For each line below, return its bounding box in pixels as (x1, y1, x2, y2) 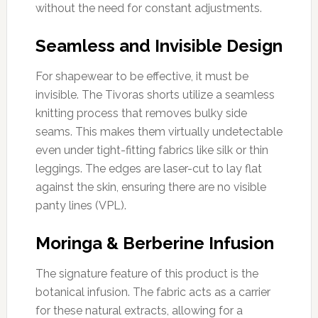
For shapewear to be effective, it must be (35, 69, 248, 83)
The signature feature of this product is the (35, 266, 258, 280)
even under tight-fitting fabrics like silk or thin (35, 143, 268, 157)
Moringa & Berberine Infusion (35, 232, 274, 253)
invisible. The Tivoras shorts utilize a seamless (35, 87, 275, 102)
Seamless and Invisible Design (35, 35, 283, 56)
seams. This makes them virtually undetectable (35, 124, 283, 138)
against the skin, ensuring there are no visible (35, 180, 266, 194)
